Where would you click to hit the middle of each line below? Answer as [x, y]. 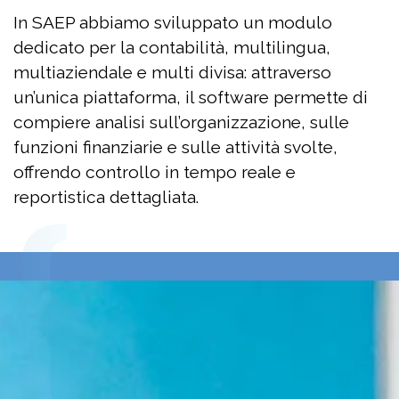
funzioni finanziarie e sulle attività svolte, [175, 147]
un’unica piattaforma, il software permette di [191, 97]
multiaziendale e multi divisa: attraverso [172, 72]
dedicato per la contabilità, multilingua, [172, 47]
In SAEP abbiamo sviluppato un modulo [173, 22]
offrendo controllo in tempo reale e [155, 171]
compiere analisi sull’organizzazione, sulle [181, 122]
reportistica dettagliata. [106, 196]
